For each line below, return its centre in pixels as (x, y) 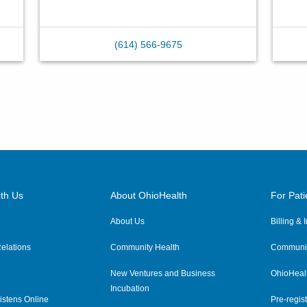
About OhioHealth (149, 195)
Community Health (145, 247)
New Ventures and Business (163, 273)
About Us (128, 221)
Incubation (130, 288)
